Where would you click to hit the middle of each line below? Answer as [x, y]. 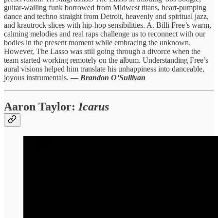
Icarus [94, 107]
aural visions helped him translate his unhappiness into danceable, [104, 69]
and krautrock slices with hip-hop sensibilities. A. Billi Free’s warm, [108, 25]
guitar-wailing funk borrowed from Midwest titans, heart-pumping [105, 7]
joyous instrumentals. [37, 77]
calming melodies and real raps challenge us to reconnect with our [105, 34]
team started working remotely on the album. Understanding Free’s [106, 60]
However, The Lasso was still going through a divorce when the [102, 51]
